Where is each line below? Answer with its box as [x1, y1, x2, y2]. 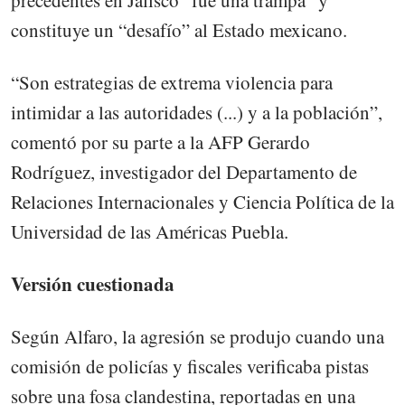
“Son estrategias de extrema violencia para [11, 69, 333, 95]
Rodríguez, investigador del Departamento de [11, 158, 357, 184]
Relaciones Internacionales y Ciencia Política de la [11, 188, 394, 214]
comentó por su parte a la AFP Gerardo [11, 128, 310, 155]
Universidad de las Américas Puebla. [11, 218, 288, 244]
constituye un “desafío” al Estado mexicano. [11, 16, 347, 42]
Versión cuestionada [11, 270, 174, 298]
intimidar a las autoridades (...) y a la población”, [11, 99, 382, 125]
